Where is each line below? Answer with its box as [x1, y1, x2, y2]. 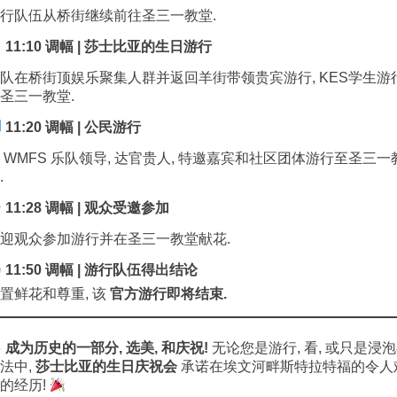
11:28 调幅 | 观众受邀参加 [2, 200, 170, 215]
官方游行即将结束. [110, 286, 227, 301]
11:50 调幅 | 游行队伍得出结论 [2, 262, 198, 277]
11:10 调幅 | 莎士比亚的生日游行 [2, 39, 213, 54]
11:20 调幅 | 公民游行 [2, 120, 142, 135]
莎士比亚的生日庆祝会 [35, 359, 177, 374]
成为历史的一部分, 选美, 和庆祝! [5, 340, 209, 355]
